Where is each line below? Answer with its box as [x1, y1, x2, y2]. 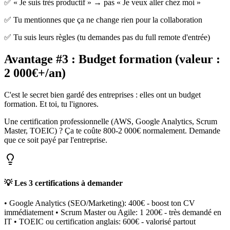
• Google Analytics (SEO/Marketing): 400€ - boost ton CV [4, 198, 195, 207]
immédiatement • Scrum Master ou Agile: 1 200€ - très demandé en [4, 207, 221, 217]
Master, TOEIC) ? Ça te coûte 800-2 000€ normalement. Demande [4, 126, 220, 136]
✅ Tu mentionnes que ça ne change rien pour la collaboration [4, 15, 202, 25]
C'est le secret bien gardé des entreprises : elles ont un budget [4, 90, 201, 100]
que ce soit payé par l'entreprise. [4, 136, 107, 145]
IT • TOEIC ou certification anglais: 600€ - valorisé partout [4, 217, 196, 226]
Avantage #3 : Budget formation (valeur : [4, 52, 220, 66]
